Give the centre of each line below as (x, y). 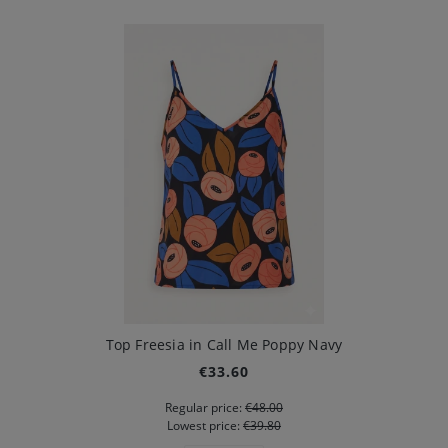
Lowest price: (205, 425)
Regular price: (205, 407)
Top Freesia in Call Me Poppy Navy (224, 344)
